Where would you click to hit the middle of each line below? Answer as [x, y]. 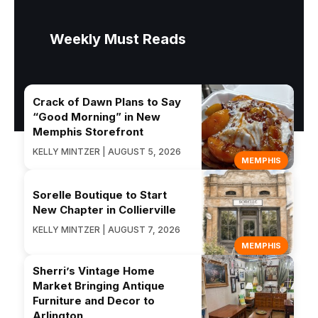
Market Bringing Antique [99, 285]
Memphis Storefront [88, 132]
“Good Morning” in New [97, 117]
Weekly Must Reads [118, 39]
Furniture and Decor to [94, 300]
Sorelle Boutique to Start [100, 194]
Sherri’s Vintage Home [94, 270]
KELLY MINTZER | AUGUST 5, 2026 [107, 152]
